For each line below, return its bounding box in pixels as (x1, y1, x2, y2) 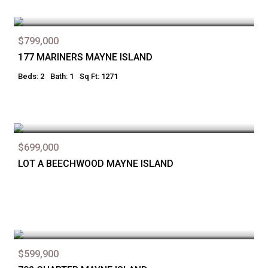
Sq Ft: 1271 (80, 72, 118, 81)
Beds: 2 (18, 72, 44, 81)
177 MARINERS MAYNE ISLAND (18, 51, 153, 63)
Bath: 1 (50, 72, 74, 81)
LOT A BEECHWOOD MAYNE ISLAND (18, 158, 173, 169)
